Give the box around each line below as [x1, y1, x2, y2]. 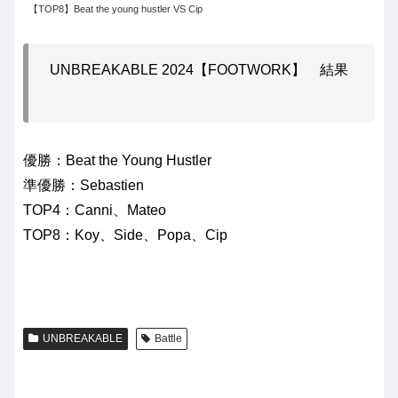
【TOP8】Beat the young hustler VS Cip [28, 4, 203, 15]
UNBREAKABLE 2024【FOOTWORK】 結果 [50, 62, 348, 78]
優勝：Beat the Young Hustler [23, 152, 211, 168]
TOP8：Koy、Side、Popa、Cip [23, 227, 227, 243]
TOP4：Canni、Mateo [23, 202, 166, 218]
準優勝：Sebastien [23, 177, 144, 193]
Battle [154, 331, 182, 345]
